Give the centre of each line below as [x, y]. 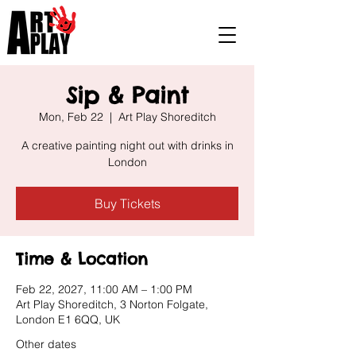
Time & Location [82, 259]
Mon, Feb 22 [71, 117]
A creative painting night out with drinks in [127, 145]
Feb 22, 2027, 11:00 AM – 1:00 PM [104, 289]
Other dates [46, 344]
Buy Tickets [127, 203]
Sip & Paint [127, 95]
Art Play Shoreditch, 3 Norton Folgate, [112, 304]
